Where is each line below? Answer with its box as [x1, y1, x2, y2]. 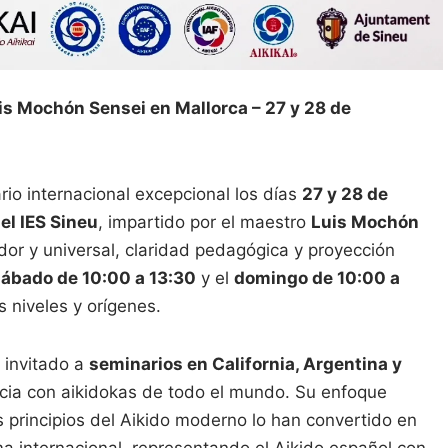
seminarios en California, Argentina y [89, 354, 402, 375]
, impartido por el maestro [98, 212, 311, 233]
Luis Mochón [311, 212, 419, 233]
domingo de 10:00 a [234, 268, 400, 289]
